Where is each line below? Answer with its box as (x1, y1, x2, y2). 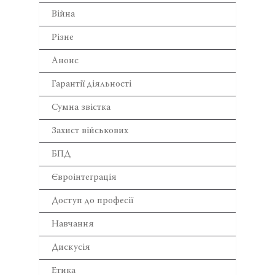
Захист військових (52, 126, 128, 136)
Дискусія (52, 242, 90, 252)
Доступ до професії (52, 196, 133, 206)
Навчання (52, 219, 94, 229)
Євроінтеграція (52, 172, 117, 182)
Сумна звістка (52, 103, 110, 112)
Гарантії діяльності (52, 79, 131, 89)
